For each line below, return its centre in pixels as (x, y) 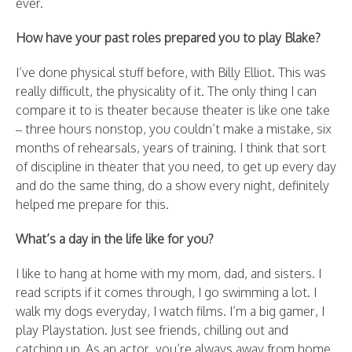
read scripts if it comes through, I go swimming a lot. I (166, 292)
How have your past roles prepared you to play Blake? (168, 38)
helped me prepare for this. (92, 204)
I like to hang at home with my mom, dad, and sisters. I (169, 273)
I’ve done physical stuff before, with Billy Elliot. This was (171, 72)
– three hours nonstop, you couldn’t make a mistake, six (174, 129)
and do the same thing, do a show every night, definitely (172, 185)
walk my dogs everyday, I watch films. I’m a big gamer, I (170, 311)
